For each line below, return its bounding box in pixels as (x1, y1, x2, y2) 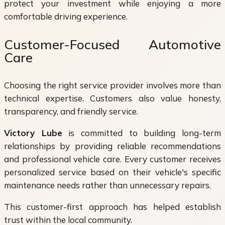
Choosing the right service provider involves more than (4, 80, 221, 91)
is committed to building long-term (62, 128, 221, 139)
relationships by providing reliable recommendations (4, 141, 221, 152)
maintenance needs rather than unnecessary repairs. (4, 180, 211, 191)
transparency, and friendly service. (4, 106, 138, 117)
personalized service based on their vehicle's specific (4, 167, 221, 178)
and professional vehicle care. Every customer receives (4, 154, 221, 165)
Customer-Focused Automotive (4, 36, 221, 53)
